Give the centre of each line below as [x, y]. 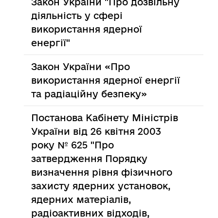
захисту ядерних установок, [101, 186]
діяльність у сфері [77, 16]
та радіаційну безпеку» [89, 94]
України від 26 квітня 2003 [96, 131]
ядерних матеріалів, [82, 200]
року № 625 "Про [73, 145]
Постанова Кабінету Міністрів [105, 118]
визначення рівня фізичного [102, 172]
